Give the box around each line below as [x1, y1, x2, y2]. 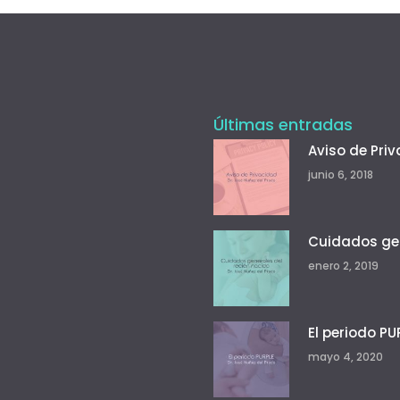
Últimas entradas [213, 113, 353, 136]
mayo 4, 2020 [308, 349, 383, 364]
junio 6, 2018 [308, 167, 373, 182]
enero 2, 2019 [308, 258, 379, 273]
